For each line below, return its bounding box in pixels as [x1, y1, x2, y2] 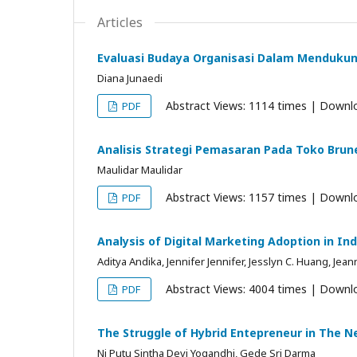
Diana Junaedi [97, 71, 163, 85]
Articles [97, 14, 143, 31]
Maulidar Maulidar [97, 163, 182, 177]
